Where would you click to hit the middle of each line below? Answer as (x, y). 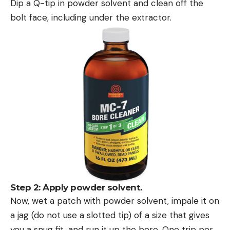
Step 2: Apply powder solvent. (76, 187)
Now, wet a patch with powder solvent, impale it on (115, 200)
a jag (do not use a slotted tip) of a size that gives (110, 215)
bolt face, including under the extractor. (91, 17)
